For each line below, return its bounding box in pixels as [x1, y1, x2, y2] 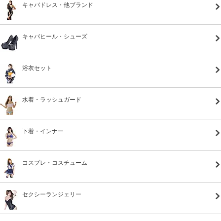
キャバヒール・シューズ [22, 33, 87, 40]
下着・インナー [22, 127, 64, 135]
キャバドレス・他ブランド [22, 1, 93, 8]
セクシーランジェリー [22, 190, 81, 198]
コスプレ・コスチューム [22, 159, 87, 166]
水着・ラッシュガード [22, 96, 81, 103]
